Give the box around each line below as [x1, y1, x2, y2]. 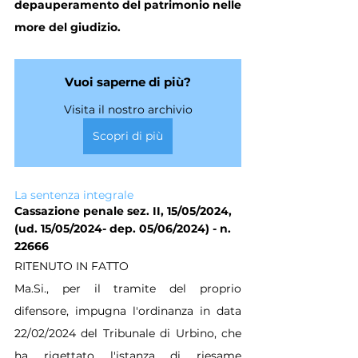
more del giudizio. [14, 19, 121, 34]
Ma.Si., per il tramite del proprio [14, 280, 241, 296]
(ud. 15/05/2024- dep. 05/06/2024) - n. [14, 221, 234, 236]
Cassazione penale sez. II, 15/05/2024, [14, 203, 235, 218]
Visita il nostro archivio [63, 101, 193, 117]
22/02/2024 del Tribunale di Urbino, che [14, 325, 241, 340]
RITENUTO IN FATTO [14, 258, 129, 273]
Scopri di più [93, 128, 163, 143]
